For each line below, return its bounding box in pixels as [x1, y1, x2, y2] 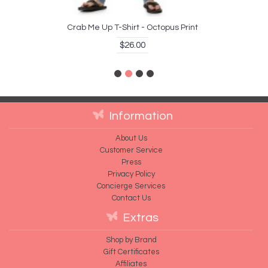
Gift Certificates [103, 247, 159, 256]
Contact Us [111, 193, 151, 202]
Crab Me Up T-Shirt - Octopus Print [67, 23, 198, 32]
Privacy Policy [107, 169, 155, 178]
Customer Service [99, 145, 163, 154]
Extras [123, 211, 159, 224]
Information [108, 109, 173, 122]
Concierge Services [97, 181, 165, 190]
